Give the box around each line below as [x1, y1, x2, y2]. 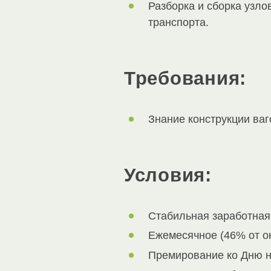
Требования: [124, 67, 247, 89]
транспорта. [148, 16, 209, 28]
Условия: [124, 164, 212, 186]
